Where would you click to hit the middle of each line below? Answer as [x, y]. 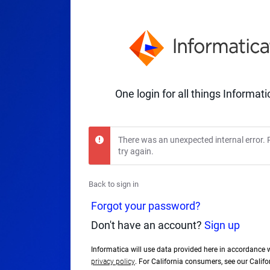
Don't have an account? [148, 225]
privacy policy [113, 261]
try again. [136, 151]
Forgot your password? [146, 206]
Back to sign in [114, 184]
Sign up [222, 225]
